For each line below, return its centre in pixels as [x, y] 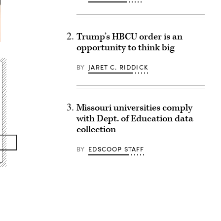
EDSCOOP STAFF [116, 149]
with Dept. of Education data [135, 119]
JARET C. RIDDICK [118, 67]
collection [96, 129]
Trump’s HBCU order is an [129, 37]
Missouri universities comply [134, 108]
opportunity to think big [125, 48]
